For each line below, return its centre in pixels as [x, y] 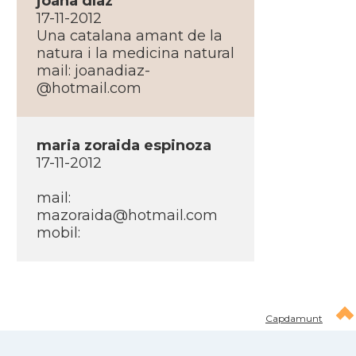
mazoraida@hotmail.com [127, 215]
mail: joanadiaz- [93, 71]
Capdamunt [294, 318]
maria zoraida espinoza [124, 145]
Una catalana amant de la [129, 36]
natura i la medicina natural [135, 53]
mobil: [58, 233]
